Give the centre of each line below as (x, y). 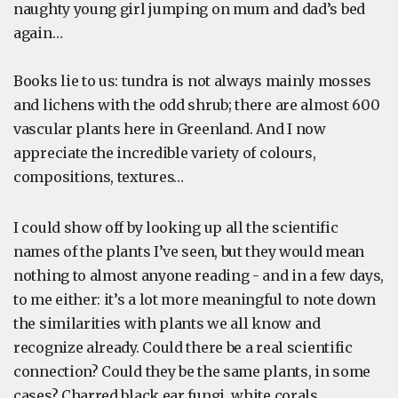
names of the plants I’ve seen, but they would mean (189, 251)
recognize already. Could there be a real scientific (183, 347)
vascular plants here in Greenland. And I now (170, 129)
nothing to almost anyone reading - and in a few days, (199, 275)
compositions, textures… (99, 177)
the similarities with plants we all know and (167, 323)
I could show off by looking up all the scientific (176, 227)
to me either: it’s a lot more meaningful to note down (195, 299)
